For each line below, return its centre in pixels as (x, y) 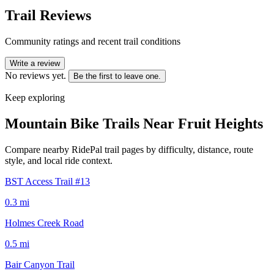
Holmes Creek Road (44, 223)
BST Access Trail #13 (47, 181)
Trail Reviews (48, 15)
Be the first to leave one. (117, 76)
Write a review (35, 63)
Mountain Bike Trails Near (91, 123)
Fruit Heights (220, 123)
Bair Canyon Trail (40, 264)
